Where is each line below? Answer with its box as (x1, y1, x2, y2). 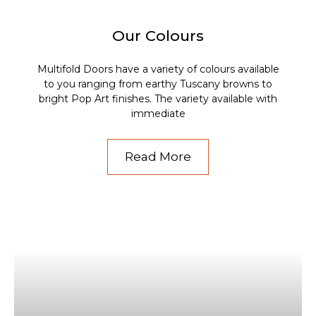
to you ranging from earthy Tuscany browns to (44, 77, 272, 90)
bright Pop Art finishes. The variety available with (39, 92, 277, 105)
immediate (130, 107, 186, 120)
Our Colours (112, 26, 204, 44)
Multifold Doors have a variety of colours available (37, 62, 279, 75)
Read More (125, 149, 191, 164)
